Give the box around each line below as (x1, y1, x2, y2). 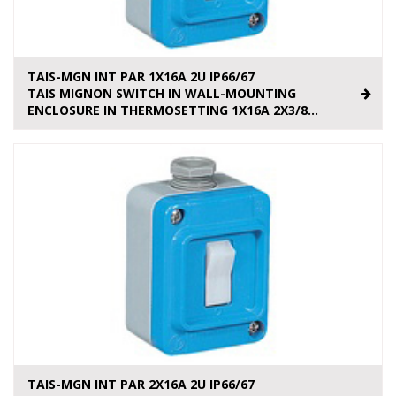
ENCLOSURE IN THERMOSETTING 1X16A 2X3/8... (27, 102, 318, 119)
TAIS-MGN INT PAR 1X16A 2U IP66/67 (27, 68, 255, 86)
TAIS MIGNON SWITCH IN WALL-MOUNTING (27, 85, 296, 103)
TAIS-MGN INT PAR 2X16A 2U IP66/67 (27, 376, 255, 393)
